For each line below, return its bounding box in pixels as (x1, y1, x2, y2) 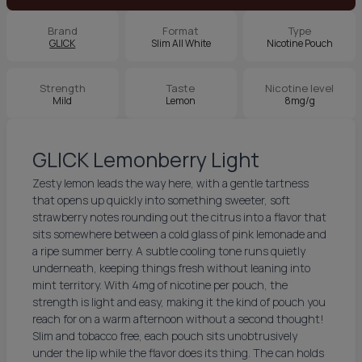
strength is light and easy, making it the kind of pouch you (32, 294, 326, 309)
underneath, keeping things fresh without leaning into (32, 260, 310, 276)
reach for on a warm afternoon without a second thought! (32, 311, 324, 326)
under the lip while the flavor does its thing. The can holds (32, 345, 324, 360)
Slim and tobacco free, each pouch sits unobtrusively (32, 328, 297, 343)
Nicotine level (265, 81, 335, 95)
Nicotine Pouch (266, 36, 333, 50)
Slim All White (150, 36, 211, 50)
